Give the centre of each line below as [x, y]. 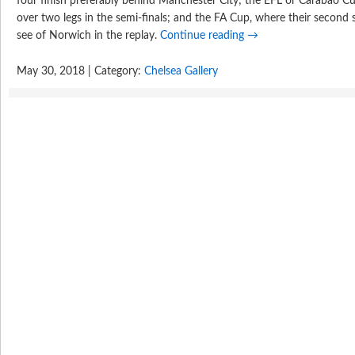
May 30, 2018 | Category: [80, 71]
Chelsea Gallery [181, 71]
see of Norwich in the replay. [88, 36]
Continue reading [204, 36]
